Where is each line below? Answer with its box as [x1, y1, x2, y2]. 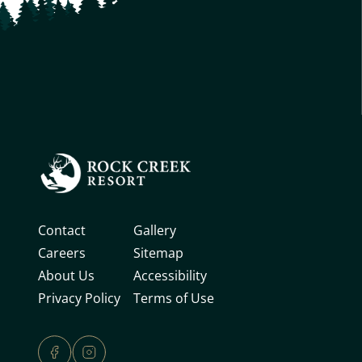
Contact [37, 221, 86, 239]
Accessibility [133, 267, 207, 284]
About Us [37, 267, 95, 284]
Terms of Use [133, 289, 214, 307]
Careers [37, 244, 86, 262]
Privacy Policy [37, 289, 120, 307]
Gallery [133, 221, 176, 239]
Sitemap [133, 244, 183, 262]
